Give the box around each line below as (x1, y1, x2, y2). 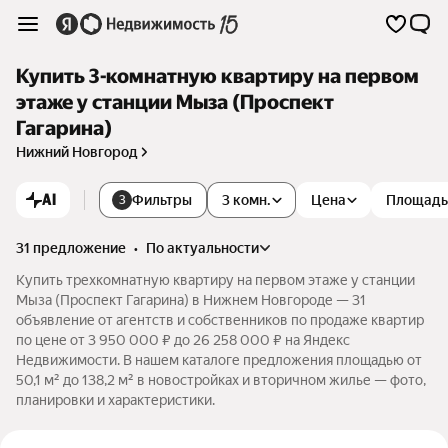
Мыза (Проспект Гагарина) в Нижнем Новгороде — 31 (16, 292, 366, 308)
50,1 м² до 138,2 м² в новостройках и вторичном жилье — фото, (16, 372, 426, 388)
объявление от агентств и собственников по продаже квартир (16, 312, 424, 328)
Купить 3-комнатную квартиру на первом (16, 65, 419, 88)
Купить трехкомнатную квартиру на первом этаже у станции (16, 272, 415, 288)
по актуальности (156, 240, 259, 256)
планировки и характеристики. (16, 392, 215, 408)
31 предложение (16, 240, 126, 256)
